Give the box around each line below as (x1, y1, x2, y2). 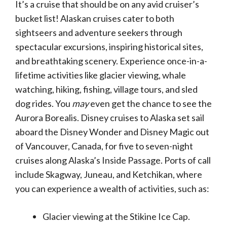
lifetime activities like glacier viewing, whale (15, 69, 186, 81)
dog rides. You (15, 98, 72, 109)
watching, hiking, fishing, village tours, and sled (15, 84, 198, 95)
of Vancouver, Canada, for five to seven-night (15, 140, 193, 152)
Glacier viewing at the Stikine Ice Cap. (43, 211, 190, 222)
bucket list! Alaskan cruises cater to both (15, 13, 174, 24)
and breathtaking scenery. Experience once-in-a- (15, 55, 207, 66)
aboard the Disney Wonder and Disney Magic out (15, 126, 209, 137)
